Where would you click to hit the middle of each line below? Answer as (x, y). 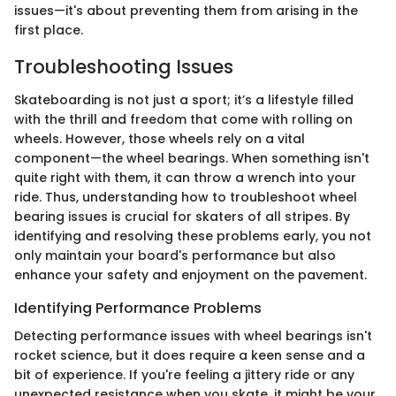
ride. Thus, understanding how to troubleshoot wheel (186, 197)
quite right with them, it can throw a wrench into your (185, 178)
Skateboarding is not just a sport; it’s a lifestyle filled (184, 100)
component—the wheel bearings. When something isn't (192, 158)
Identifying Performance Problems (138, 308)
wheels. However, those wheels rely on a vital (160, 139)
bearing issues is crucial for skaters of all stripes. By (182, 217)
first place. (49, 30)
